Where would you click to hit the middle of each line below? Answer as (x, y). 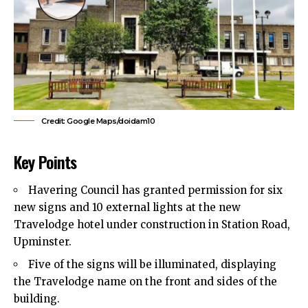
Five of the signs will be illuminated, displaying (152, 264)
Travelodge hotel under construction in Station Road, (152, 225)
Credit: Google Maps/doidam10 (98, 121)
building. (37, 298)
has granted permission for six (201, 190)
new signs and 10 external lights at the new (127, 208)
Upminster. (43, 242)
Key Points (45, 161)
